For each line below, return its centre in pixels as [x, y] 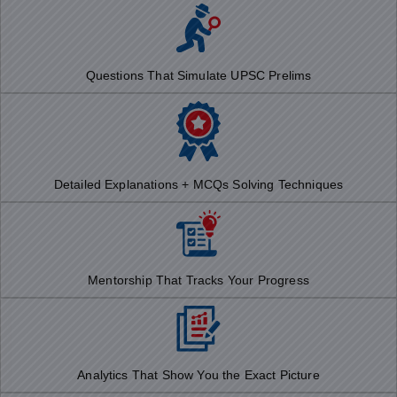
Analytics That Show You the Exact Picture [198, 374]
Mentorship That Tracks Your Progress [198, 280]
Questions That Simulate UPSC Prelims [198, 76]
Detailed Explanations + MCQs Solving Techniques [198, 185]
